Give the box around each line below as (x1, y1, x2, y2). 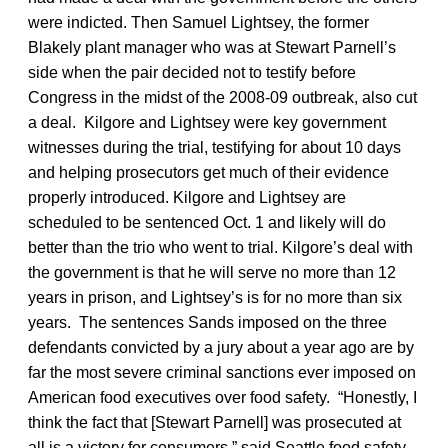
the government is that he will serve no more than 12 (28, 263, 396, 281)
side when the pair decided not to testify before (28, 63, 356, 81)
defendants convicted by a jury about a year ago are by (28, 338, 414, 356)
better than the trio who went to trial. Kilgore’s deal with (28, 238, 413, 256)
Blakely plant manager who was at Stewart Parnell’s (28, 38, 396, 56)
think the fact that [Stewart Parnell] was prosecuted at (28, 413, 401, 431)
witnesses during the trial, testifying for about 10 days (28, 138, 401, 156)
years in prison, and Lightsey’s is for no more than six (28, 288, 402, 306)
